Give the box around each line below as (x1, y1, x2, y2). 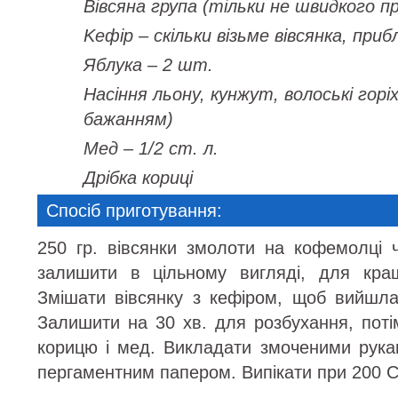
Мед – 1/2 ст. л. (84, 139, 219, 158)
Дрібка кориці (84, 168, 193, 187)
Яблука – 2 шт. (84, 55, 213, 75)
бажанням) (84, 109, 173, 129)
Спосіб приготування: (46, 201, 222, 220)
